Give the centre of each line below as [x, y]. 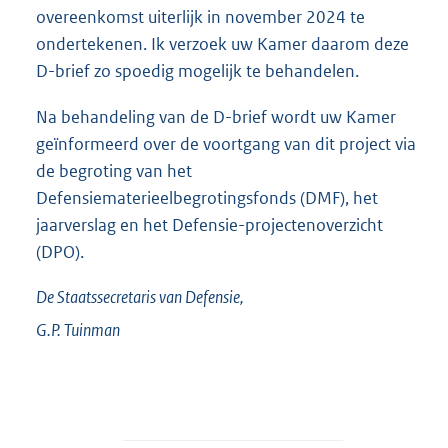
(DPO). [60, 251]
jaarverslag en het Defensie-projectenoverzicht [209, 224]
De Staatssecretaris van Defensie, [140, 296]
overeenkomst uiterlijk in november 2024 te [200, 17]
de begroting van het [114, 170]
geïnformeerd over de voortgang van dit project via [226, 143]
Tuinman [92, 329]
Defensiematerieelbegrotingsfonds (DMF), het [207, 197]
